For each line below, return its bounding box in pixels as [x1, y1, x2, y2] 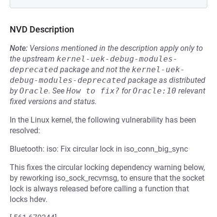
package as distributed [126, 76, 205, 85]
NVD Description [10, 24, 74, 34]
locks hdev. [10, 195, 47, 204]
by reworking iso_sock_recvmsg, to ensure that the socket [10, 173, 204, 183]
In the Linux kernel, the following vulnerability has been [10, 115, 196, 124]
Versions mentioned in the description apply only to [30, 44, 203, 53]
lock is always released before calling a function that [10, 184, 189, 193]
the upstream [10, 54, 57, 63]
